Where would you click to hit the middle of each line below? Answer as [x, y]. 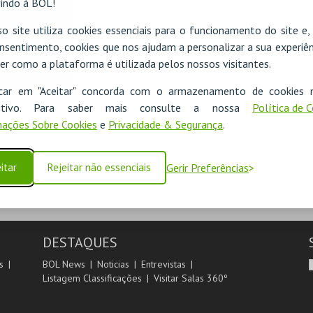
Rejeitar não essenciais [99, 167]
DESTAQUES [80, 242]
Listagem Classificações [92, 278]
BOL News [64, 264]
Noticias [113, 264]
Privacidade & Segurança [166, 124]
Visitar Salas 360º [190, 278]
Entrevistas [163, 264]
